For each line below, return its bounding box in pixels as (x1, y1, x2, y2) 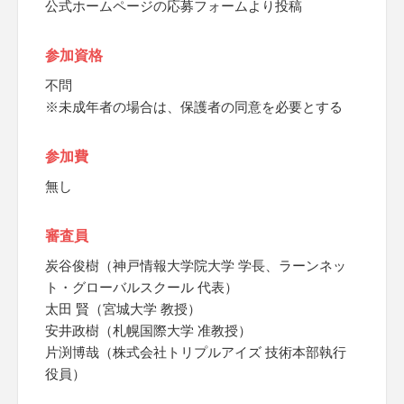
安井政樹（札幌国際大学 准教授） (45, 323, 252, 338)
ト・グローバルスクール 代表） (45, 280, 238, 295)
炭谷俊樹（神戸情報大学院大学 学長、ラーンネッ (45, 258, 346, 273)
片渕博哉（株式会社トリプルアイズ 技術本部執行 (45, 344, 346, 360)
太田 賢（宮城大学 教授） (45, 301, 201, 317)
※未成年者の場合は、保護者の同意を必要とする (45, 99, 343, 115)
